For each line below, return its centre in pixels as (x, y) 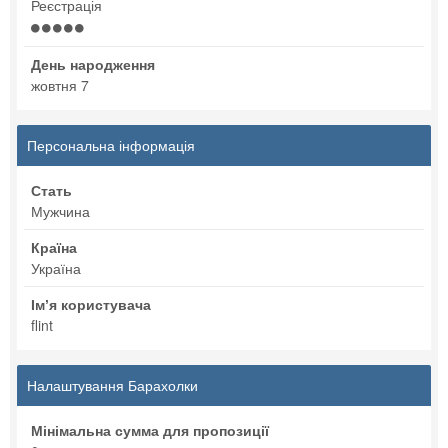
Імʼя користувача (91, 304)
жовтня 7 (60, 85)
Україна (56, 268)
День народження (93, 64)
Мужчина (60, 211)
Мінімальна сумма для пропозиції (150, 430)
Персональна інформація (111, 145)
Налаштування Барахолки (112, 385)
